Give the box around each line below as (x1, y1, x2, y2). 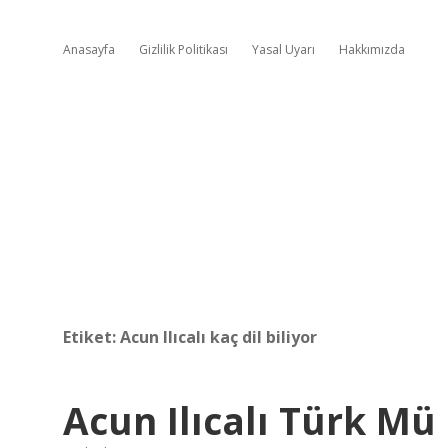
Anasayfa (63, 41, 115, 58)
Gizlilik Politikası (139, 41, 228, 58)
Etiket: (63, 326, 120, 348)
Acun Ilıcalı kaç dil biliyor (120, 326, 317, 348)
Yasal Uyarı (252, 41, 315, 58)
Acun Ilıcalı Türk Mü (63, 395, 436, 446)
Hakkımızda (339, 41, 405, 58)
